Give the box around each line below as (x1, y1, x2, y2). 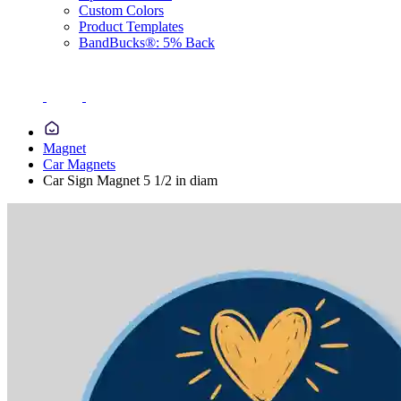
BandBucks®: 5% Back (79, 35, 215, 50)
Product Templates (79, 19, 183, 34)
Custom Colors (79, 3, 164, 18)
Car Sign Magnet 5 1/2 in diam (43, 173, 218, 188)
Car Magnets (43, 157, 115, 172)
